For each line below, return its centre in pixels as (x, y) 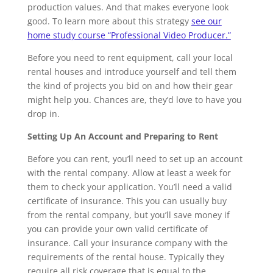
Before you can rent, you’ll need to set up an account (135, 159)
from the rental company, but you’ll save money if (128, 215)
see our (206, 21)
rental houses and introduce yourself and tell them (132, 72)
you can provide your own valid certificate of (117, 229)
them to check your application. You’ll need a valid (129, 187)
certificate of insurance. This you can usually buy (127, 201)
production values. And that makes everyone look (128, 7)
